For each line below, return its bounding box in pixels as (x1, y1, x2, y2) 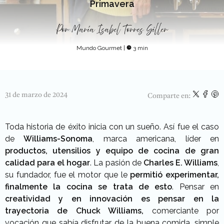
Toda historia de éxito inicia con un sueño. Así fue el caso (5, 122, 219, 131)
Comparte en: (147, 92, 192, 99)
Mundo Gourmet (76, 44, 123, 51)
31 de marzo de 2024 (5, 91, 67, 98)
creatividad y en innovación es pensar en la (5, 194, 219, 203)
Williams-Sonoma (23, 134, 93, 143)
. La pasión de (90, 158, 141, 167)
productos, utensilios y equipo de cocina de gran (5, 146, 219, 155)
